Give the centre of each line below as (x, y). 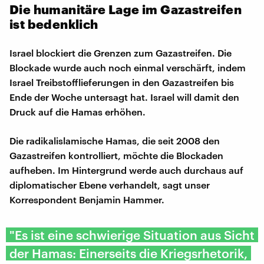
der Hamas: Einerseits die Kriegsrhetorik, (128, 253)
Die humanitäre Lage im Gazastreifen (126, 9)
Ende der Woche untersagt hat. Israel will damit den (124, 97)
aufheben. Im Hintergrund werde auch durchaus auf (126, 170)
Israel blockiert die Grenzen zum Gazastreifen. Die (121, 52)
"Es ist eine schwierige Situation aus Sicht (132, 235)
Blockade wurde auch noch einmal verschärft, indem (128, 67)
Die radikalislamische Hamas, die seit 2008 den (115, 140)
